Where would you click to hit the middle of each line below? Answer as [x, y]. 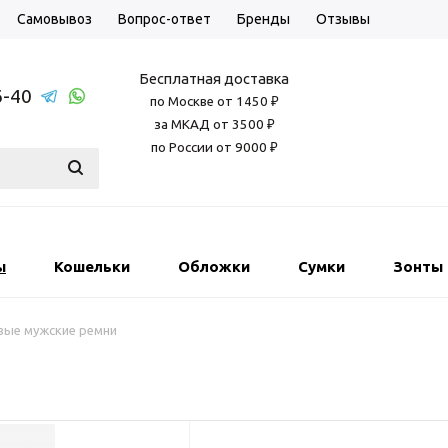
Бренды [263, 19]
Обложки [214, 266]
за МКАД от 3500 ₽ [214, 124]
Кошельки [92, 266]
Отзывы [343, 19]
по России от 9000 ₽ [214, 147]
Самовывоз [54, 19]
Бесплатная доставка [214, 78]
